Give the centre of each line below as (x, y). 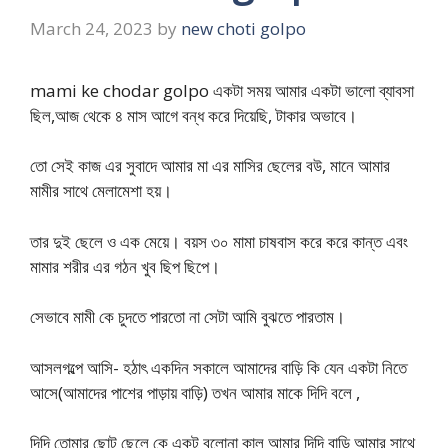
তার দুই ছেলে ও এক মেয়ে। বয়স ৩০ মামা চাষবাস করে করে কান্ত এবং (219, 241)
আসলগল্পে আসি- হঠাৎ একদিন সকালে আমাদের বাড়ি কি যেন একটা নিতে (218, 367)
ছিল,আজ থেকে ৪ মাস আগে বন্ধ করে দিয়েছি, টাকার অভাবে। (193, 115)
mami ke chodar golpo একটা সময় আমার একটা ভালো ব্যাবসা (222, 90)
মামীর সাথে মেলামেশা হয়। (101, 191)
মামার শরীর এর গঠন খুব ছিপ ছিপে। (125, 266)
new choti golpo (243, 28)
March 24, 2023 (91, 28)
